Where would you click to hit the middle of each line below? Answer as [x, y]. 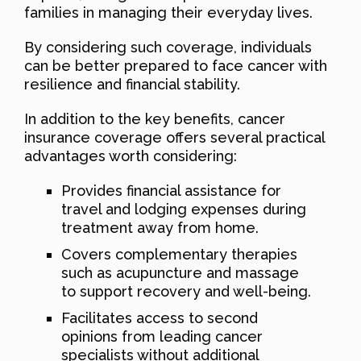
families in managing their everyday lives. [168, 12]
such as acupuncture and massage [180, 272]
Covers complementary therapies [179, 254]
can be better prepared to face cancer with [176, 65]
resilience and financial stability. [132, 84]
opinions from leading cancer [162, 336]
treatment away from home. [160, 227]
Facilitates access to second [160, 317]
